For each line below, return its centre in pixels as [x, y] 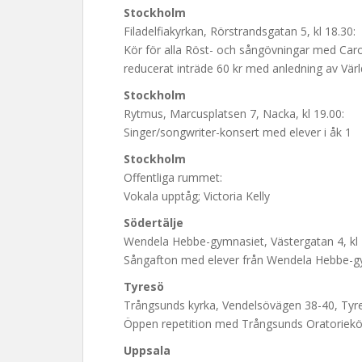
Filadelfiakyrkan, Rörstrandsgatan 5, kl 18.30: [240, 31]
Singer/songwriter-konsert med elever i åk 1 [238, 132]
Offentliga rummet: [173, 177]
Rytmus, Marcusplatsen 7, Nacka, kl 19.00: [234, 114]
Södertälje [154, 223]
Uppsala [147, 350]
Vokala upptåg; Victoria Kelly [197, 196]
